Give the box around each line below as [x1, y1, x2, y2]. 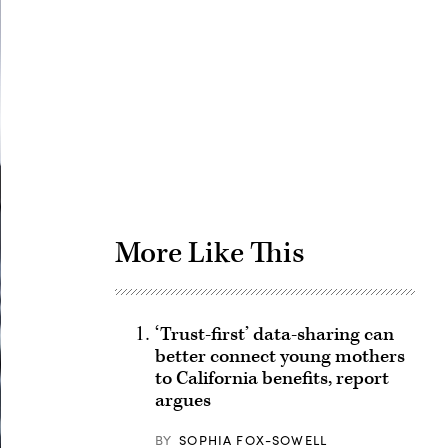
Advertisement [263, 59, 382, 87]
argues [154, 388, 211, 413]
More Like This [114, 234, 305, 272]
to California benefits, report [154, 366, 389, 391]
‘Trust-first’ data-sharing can [154, 322, 394, 347]
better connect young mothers [154, 344, 405, 369]
